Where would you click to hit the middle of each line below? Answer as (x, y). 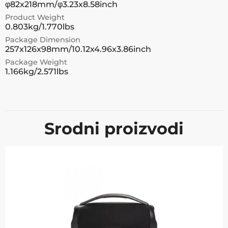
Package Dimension (43, 40)
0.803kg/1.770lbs (40, 27)
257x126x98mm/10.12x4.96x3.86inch (78, 49)
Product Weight (35, 17)
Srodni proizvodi (114, 129)
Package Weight (36, 62)
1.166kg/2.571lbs (37, 72)
